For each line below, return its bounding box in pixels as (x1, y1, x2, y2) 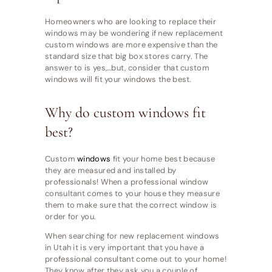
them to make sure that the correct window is (45, 200, 217, 211)
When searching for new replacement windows (45, 231, 220, 242)
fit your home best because (110, 154, 216, 165)
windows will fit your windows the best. (45, 74, 192, 85)
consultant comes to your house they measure (45, 188, 220, 199)
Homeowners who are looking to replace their (45, 16, 216, 27)
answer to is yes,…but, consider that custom (45, 63, 209, 73)
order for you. (45, 211, 97, 222)
